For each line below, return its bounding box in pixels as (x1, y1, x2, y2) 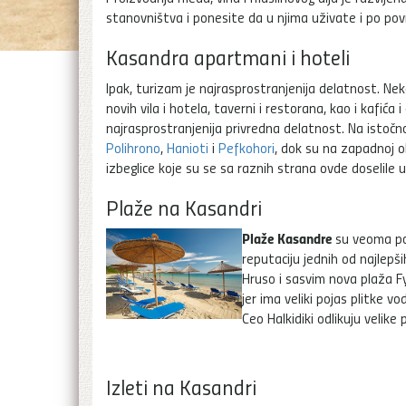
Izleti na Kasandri (106, 371, 256, 401)
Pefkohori (218, 137, 275, 158)
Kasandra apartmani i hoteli (106, 41, 350, 72)
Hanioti (167, 137, 208, 158)
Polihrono (106, 137, 160, 158)
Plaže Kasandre (242, 227, 332, 248)
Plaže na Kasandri (106, 191, 262, 222)
